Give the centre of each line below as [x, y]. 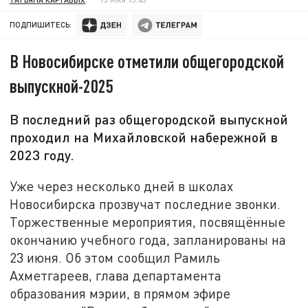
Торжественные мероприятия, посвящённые [148, 221]
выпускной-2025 [62, 86]
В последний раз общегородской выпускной [149, 119]
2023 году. [42, 155]
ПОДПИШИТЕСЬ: [41, 25]
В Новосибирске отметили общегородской [147, 61]
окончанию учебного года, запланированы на [148, 239]
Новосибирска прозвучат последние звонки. [145, 203]
